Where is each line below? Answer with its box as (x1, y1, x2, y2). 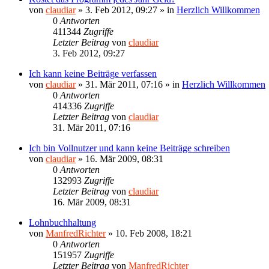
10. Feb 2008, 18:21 (115, 228, 192, 238)
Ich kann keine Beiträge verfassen (29, 68, 157, 79)
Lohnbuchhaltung (29, 217, 96, 228)
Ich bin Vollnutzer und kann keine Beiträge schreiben (29, 142, 230, 153)
